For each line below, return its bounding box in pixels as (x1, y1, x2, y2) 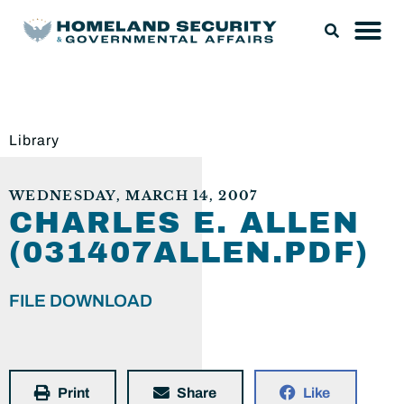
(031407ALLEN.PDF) (9, 236, 369, 269)
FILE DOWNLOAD (9, 291, 152, 310)
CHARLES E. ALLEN (9, 207, 360, 239)
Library (9, 133, 60, 148)
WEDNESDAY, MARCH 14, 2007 (9, 188, 258, 204)
